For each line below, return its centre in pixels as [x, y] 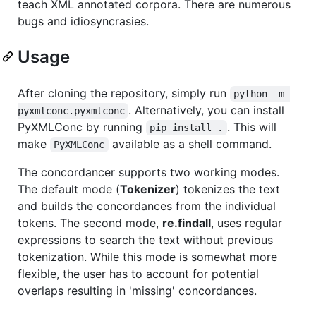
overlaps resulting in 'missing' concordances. [137, 290]
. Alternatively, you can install [208, 110]
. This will [253, 127]
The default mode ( [69, 189]
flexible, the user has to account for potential [138, 273]
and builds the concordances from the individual [147, 206]
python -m [262, 93]
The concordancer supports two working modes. [148, 172]
